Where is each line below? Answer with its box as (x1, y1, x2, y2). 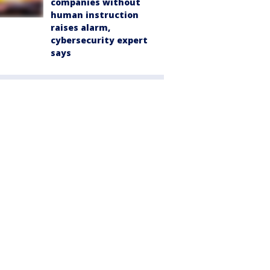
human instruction (51, 9, 139, 21)
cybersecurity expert (51, 34, 148, 46)
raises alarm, (51, 22, 110, 34)
